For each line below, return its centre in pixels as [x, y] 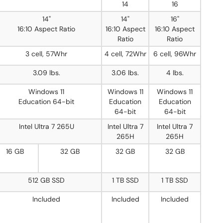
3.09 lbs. [46, 73]
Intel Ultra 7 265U [46, 126]
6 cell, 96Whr [175, 54]
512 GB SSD [46, 180]
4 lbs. [175, 73]
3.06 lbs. [125, 73]
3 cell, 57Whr [46, 54]
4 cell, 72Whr [125, 54]
